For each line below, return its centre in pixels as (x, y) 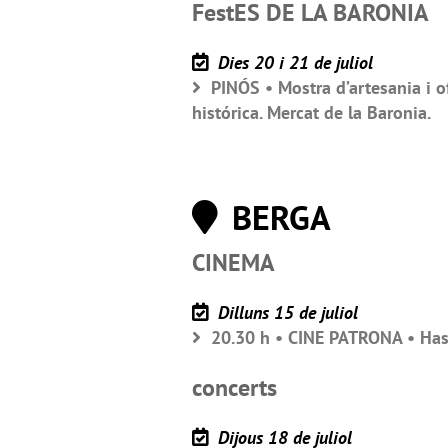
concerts (234, 387)
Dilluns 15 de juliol (285, 312)
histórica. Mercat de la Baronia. (311, 112)
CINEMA (233, 262)
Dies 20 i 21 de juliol (293, 62)
